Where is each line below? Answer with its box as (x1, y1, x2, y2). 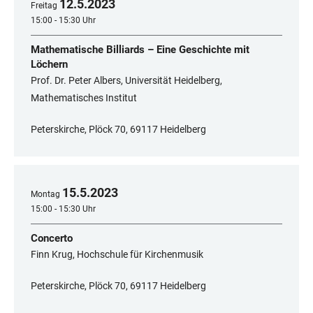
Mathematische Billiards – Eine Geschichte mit (31, 43, 249, 57)
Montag (31, 189, 60, 200)
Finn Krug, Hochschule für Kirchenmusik (31, 249, 203, 261)
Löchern (31, 58, 68, 71)
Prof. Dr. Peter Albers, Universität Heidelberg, (31, 75, 222, 87)
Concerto (31, 232, 73, 245)
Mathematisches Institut (31, 92, 137, 104)
